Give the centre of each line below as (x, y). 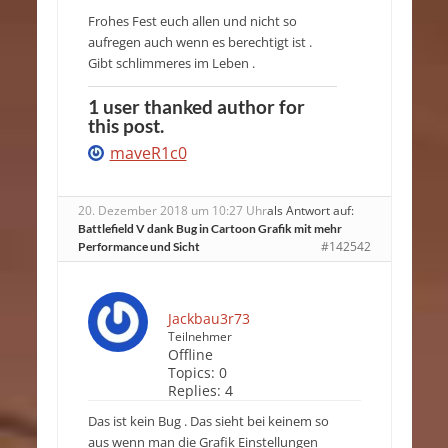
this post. (125, 126)
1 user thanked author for (196, 107)
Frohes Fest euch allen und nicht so (192, 21)
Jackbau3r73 (208, 319)
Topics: (191, 373)
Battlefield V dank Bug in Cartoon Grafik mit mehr (209, 229)
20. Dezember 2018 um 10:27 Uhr (172, 211)
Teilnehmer (199, 337)
